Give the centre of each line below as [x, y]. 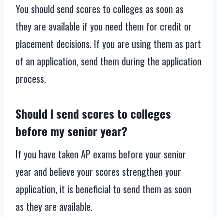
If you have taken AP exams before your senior [101, 154]
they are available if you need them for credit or [104, 26]
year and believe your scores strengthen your [98, 172]
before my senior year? [71, 131]
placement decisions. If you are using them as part [108, 44]
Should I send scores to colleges [93, 114]
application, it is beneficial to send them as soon [103, 189]
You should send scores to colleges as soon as [100, 9]
